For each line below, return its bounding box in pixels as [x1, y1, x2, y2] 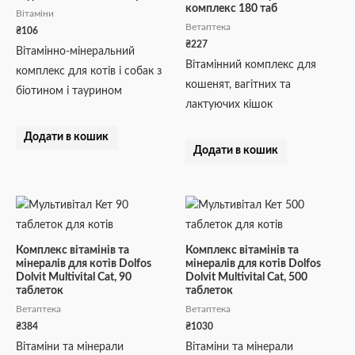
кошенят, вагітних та [185, 78, 291, 90]
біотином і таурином [16, 85, 122, 97]
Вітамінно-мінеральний [16, 45, 135, 57]
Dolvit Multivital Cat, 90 [16, 272, 132, 284]
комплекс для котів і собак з [16, 65, 162, 77]
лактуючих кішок [185, 98, 273, 110]
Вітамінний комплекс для [185, 59, 316, 71]
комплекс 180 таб [185, 2, 277, 14]
